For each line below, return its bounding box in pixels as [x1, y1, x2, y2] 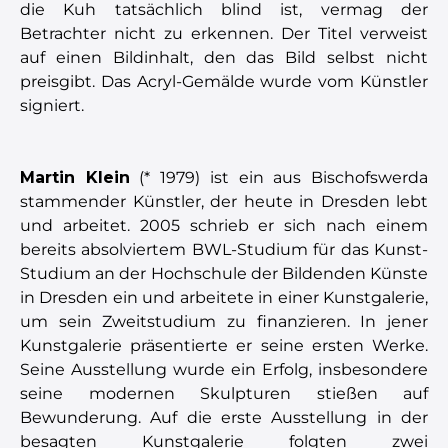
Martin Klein [20, 167, 130, 187]
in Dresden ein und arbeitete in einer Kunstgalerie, [20, 287, 428, 307]
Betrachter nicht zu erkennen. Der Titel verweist [20, 23, 428, 43]
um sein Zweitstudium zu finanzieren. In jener [20, 311, 428, 331]
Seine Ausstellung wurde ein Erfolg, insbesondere [20, 359, 428, 379]
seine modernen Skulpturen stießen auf [20, 383, 428, 403]
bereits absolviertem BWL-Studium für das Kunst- [20, 239, 428, 259]
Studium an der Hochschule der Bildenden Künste [20, 263, 428, 283]
